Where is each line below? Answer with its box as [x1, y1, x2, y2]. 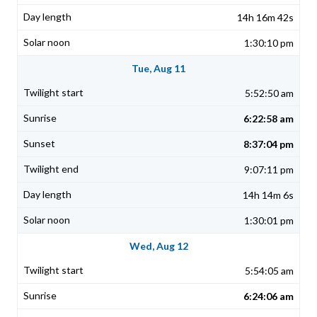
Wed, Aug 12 [129, 240, 188, 253]
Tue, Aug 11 [132, 62, 185, 75]
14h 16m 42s [237, 11, 294, 24]
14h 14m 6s [243, 189, 294, 202]
